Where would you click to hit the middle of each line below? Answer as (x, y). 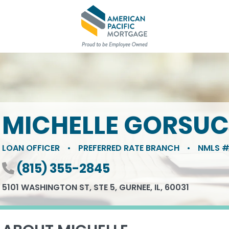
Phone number (47, 168)
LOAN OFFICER (32, 148)
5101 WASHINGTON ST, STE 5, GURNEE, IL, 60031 (95, 187)
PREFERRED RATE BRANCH (129, 148)
